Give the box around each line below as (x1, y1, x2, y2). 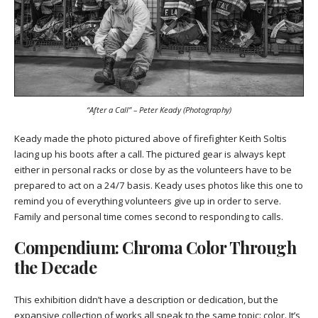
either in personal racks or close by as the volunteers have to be (14, 163, 292, 176)
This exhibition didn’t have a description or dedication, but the (14, 292, 278, 306)
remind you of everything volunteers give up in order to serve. (14, 194, 281, 207)
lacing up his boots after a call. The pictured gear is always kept (14, 147, 285, 160)
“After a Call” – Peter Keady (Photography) (87, 104, 231, 116)
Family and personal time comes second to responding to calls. (14, 209, 285, 223)
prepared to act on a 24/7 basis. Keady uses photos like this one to (14, 178, 303, 192)
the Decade (14, 256, 97, 278)
